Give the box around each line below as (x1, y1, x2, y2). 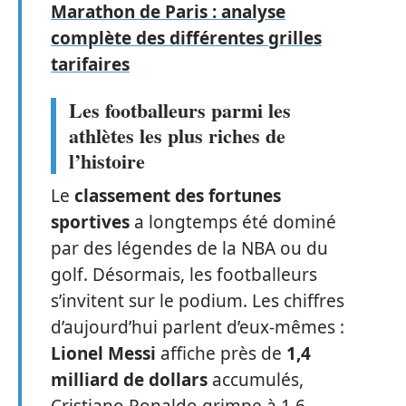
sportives (51, 210, 130, 234)
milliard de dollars (51, 368, 208, 391)
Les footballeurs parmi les (69, 95, 291, 125)
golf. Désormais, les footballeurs (51, 263, 317, 286)
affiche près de (156, 342, 286, 365)
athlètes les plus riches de (69, 121, 285, 150)
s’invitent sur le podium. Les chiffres (51, 289, 344, 313)
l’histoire (69, 146, 145, 176)
